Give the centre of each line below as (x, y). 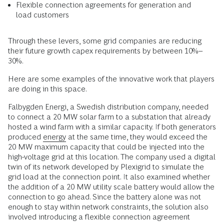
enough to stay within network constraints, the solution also (108, 206)
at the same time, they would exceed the (137, 136)
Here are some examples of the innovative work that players (111, 78)
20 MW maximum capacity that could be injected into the (106, 146)
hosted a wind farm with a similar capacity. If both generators (112, 126)
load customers (43, 14)
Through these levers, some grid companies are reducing (105, 40)
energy (54, 136)
